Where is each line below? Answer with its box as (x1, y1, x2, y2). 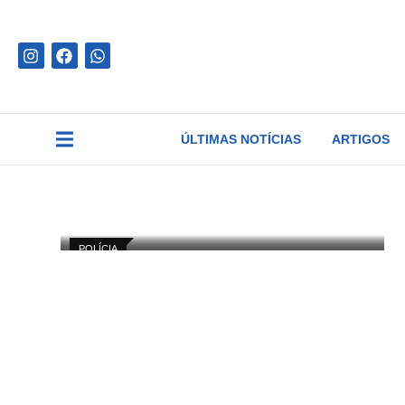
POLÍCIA (79, 242, 118, 254)
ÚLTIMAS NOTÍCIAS (181, 131, 302, 146)
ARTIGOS (332, 131, 391, 146)
